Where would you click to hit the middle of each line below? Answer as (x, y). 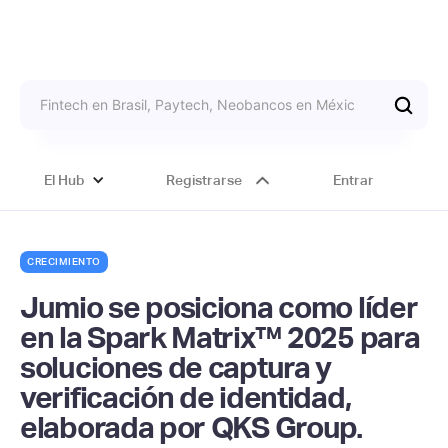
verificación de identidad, (185, 397)
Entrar (353, 180)
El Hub (65, 180)
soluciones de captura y (176, 367)
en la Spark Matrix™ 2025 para (220, 337)
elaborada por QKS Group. (191, 427)
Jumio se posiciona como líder (219, 307)
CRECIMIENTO (64, 261)
